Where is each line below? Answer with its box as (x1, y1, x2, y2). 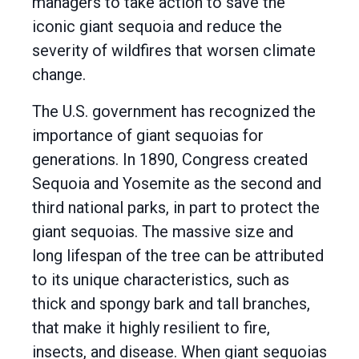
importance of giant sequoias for (32, 126, 264, 145)
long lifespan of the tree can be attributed (32, 246, 324, 265)
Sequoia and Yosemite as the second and (32, 174, 321, 193)
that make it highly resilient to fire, (32, 318, 270, 337)
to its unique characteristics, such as (32, 270, 289, 289)
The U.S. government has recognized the (32, 102, 316, 121)
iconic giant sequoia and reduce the (32, 17, 282, 36)
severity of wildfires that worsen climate (32, 41, 316, 60)
